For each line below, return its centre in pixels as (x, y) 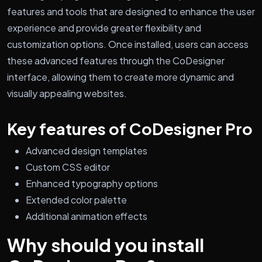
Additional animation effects (87, 216)
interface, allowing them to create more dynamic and (120, 77)
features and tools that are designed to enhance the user (131, 11)
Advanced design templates (87, 150)
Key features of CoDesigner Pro (130, 128)
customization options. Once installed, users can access (128, 44)
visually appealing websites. (67, 93)
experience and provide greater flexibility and (104, 27)
